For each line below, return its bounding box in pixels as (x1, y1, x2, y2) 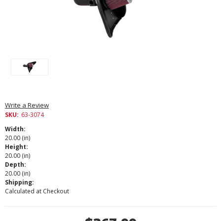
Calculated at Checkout (5, 186, 69, 195)
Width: (5, 124, 26, 133)
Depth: (5, 160, 26, 169)
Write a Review (5, 100, 49, 110)
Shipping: (5, 178, 34, 186)
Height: (5, 142, 28, 151)
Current (5, 206, 31, 215)
